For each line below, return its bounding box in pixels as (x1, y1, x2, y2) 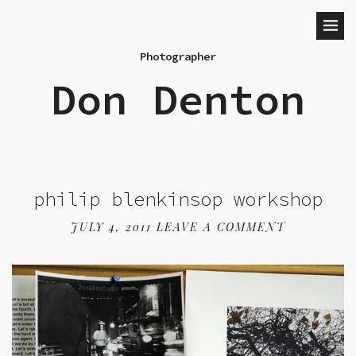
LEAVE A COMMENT (157, 219, 285, 234)
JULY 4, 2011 (71, 219, 152, 234)
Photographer (140, 49, 216, 64)
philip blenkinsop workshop (33, 187, 323, 211)
